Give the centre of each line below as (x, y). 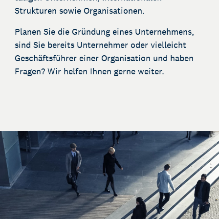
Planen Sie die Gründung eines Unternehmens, (104, 32)
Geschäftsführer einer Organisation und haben (104, 58)
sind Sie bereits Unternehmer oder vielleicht (100, 45)
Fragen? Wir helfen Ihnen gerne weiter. (89, 71)
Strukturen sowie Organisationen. (80, 11)
